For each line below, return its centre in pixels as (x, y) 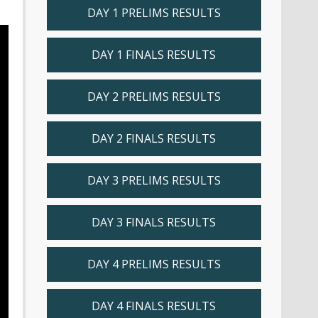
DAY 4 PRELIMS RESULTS (154, 264)
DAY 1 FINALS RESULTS (154, 55)
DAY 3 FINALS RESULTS (154, 222)
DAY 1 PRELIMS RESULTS (154, 13)
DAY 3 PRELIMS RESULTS (154, 180)
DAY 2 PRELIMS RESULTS (154, 97)
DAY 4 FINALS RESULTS (154, 306)
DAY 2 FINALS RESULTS (154, 138)
